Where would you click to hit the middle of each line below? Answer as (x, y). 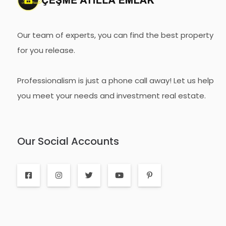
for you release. (46, 50)
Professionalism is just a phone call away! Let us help (115, 81)
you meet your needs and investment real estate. (111, 96)
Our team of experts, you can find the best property (115, 35)
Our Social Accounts (68, 142)
